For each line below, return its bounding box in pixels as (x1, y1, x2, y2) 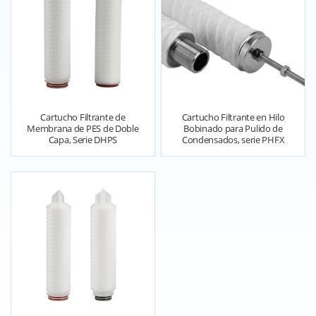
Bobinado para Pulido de (183, 123, 283, 135)
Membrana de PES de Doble (27, 123, 139, 135)
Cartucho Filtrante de (40, 111, 126, 124)
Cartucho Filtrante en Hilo (181, 111, 285, 124)
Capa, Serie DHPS (48, 134, 118, 147)
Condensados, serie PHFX (181, 134, 285, 147)
